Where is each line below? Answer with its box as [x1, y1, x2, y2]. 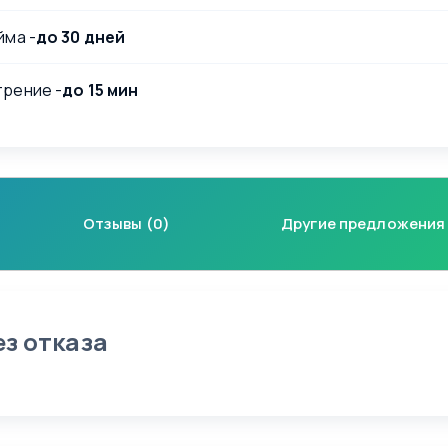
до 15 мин [62, 79, 139, 102]
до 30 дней [35, 26, 126, 49]
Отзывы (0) [82, 213, 170, 235]
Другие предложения [281, 213, 446, 235]
